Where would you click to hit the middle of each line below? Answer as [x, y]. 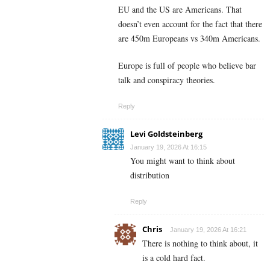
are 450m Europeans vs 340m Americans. [189, 38]
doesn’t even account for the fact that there [190, 24]
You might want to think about [183, 160]
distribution [150, 175]
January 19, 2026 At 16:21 [208, 229]
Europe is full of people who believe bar [187, 65]
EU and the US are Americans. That [180, 9]
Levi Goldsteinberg [166, 133]
